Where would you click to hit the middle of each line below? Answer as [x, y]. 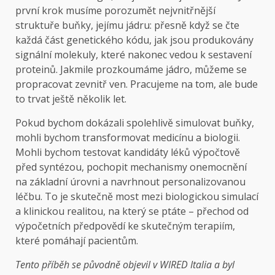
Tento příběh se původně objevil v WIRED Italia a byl [125, 265]
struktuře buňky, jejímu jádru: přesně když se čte [127, 25]
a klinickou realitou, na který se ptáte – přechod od [132, 211]
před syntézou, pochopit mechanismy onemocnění [131, 167]
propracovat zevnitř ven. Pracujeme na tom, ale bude [137, 84]
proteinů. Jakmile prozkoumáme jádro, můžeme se [131, 70]
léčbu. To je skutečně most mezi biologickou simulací [137, 197]
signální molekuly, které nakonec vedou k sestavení [134, 55]
